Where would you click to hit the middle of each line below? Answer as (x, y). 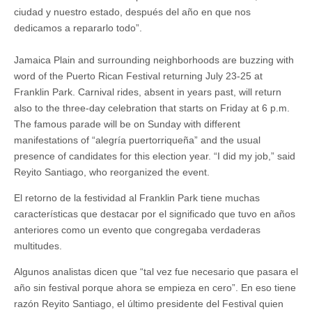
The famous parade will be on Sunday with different (127, 124)
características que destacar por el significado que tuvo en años (155, 214)
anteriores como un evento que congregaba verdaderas (137, 230)
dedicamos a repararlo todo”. (78, 28)
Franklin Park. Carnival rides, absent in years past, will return (148, 92)
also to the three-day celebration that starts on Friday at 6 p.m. (152, 108)
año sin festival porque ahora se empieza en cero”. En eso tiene (155, 288)
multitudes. (38, 246)
